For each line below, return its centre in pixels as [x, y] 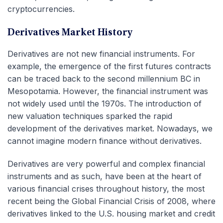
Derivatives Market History [70, 33]
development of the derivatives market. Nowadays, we [110, 129]
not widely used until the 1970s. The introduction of [105, 104]
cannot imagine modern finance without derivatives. [105, 141]
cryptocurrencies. [41, 9]
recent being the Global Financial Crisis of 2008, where [111, 201]
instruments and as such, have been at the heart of [105, 176]
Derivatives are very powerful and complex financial [106, 164]
